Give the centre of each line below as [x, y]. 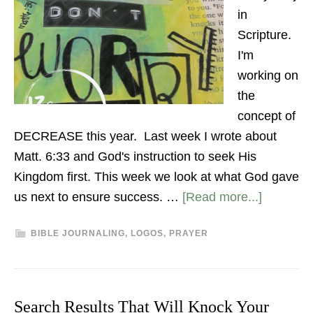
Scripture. [264, 35]
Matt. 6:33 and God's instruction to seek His [135, 156]
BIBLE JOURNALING [78, 233]
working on [268, 75]
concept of [267, 116]
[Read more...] [222, 197]
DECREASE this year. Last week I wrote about [145, 136]
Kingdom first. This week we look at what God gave [156, 177]
